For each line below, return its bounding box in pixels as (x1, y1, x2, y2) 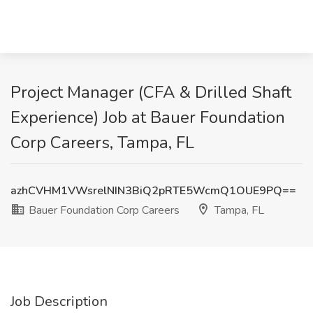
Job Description (10, 292, 108, 311)
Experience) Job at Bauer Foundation (10, 106, 285, 129)
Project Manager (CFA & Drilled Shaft (10, 81, 291, 103)
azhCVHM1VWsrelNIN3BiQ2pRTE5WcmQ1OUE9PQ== (10, 183, 296, 198)
